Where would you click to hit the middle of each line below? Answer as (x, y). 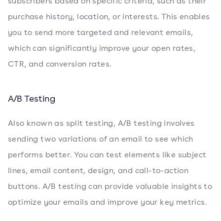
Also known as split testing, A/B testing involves (101, 123)
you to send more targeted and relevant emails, (101, 32)
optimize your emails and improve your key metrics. (107, 202)
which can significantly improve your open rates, (102, 48)
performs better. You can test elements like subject (107, 155)
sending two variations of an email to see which (101, 139)
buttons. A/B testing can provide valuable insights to (110, 186)
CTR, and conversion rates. (60, 64)
